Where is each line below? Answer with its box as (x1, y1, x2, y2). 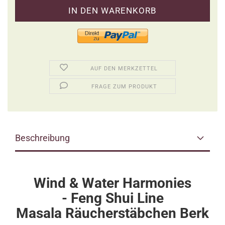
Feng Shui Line (70, 190, 164, 206)
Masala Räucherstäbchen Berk (16, 205, 209, 221)
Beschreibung (15, 133, 70, 143)
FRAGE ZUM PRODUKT (91, 83, 157, 90)
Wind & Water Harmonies (34, 175, 191, 191)
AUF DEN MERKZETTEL (90, 65, 158, 72)
